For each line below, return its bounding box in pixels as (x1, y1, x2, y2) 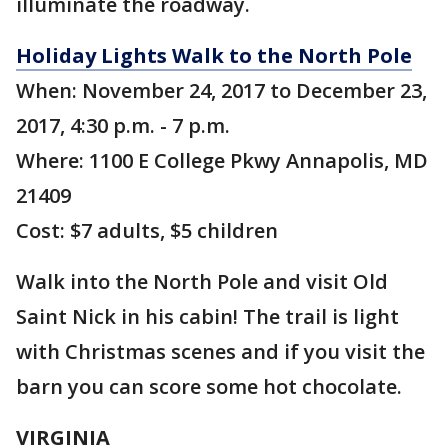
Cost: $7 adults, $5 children (16, 217, 278, 244)
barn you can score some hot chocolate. (16, 373, 402, 400)
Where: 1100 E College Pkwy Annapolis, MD (16, 147, 428, 174)
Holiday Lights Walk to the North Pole (16, 42, 412, 69)
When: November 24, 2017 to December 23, (16, 77, 427, 104)
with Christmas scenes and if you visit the (16, 338, 425, 365)
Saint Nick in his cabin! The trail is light (16, 303, 399, 330)
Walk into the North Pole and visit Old (16, 268, 388, 295)
